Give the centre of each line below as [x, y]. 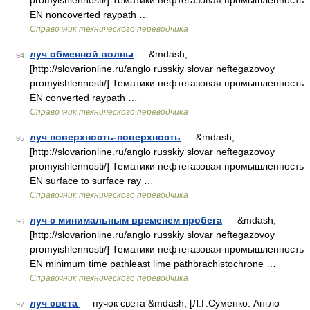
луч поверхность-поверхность [105, 137]
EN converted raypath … [84, 98]
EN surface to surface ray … [92, 181]
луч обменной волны [82, 54]
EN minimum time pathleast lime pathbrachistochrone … [153, 264]
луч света [55, 303]
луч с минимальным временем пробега [126, 220]
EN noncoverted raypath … [89, 15]
